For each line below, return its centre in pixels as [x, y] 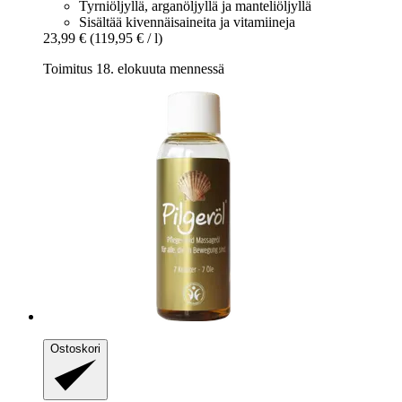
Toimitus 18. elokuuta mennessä [134, 68]
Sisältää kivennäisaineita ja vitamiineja [187, 22]
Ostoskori [75, 348]
